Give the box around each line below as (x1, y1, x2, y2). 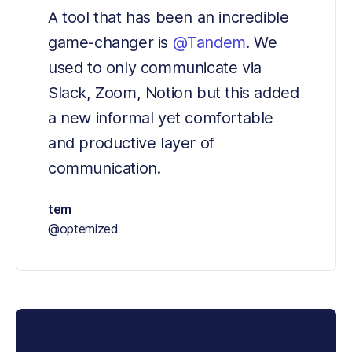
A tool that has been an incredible (48, 8, 289, 27)
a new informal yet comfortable (48, 108, 274, 128)
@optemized (48, 221, 119, 237)
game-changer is (48, 33, 173, 53)
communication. (48, 159, 161, 178)
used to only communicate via (48, 58, 262, 78)
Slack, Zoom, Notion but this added (48, 83, 299, 103)
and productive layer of (48, 134, 214, 153)
